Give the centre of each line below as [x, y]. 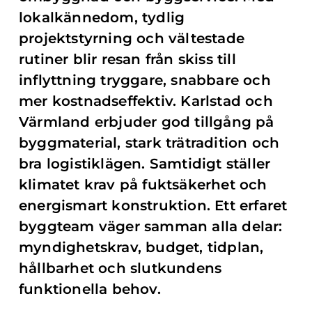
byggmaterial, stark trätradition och [149, 143]
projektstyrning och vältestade [132, 38]
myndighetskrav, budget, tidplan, [141, 247]
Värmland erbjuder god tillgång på [147, 122]
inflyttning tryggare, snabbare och [145, 80]
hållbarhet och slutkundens [120, 268]
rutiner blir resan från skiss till [127, 59]
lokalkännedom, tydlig [102, 17]
